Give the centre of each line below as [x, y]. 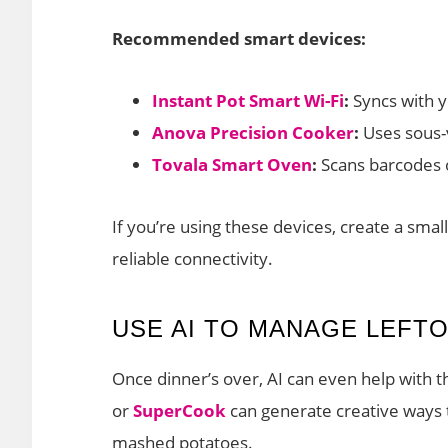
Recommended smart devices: [239, 38]
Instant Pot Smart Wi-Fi [248, 100]
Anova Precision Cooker [253, 132]
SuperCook [179, 410]
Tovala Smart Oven [232, 164]
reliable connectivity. [192, 258]
